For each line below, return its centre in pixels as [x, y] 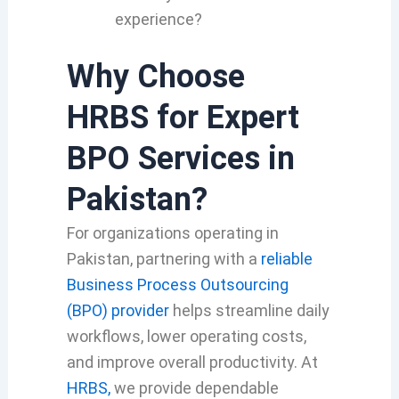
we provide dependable [196, 387]
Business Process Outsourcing [177, 284]
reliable [286, 258]
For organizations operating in [172, 232]
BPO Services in [180, 158]
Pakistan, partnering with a [163, 258]
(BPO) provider [118, 310]
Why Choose [155, 76]
